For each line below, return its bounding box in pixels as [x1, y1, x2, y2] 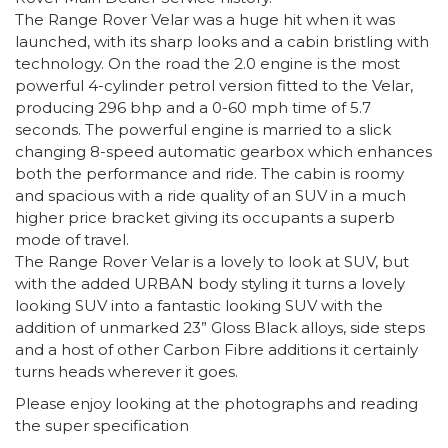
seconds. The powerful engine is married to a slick [15, 119, 391, 139]
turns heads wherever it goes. [15, 361, 238, 381]
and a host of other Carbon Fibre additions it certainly [15, 339, 418, 359]
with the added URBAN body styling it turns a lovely [15, 273, 405, 293]
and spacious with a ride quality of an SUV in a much [15, 185, 406, 205]
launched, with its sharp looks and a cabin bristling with [15, 31, 429, 51]
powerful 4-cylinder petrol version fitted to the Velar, [15, 75, 413, 95]
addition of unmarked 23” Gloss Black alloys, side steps [15, 317, 425, 337]
